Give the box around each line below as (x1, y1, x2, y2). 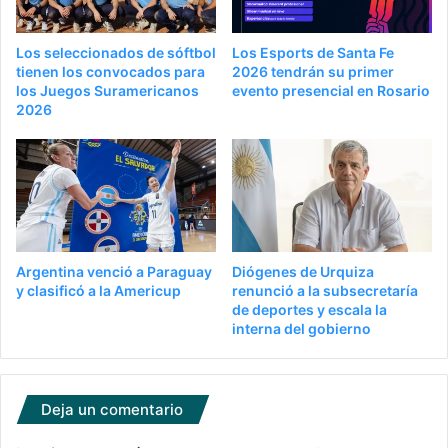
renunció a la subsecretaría (232, 281, 418, 299)
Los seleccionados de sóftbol (16, 43, 216, 61)
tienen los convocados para (16, 62, 205, 80)
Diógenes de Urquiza (232, 262, 374, 280)
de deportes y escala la (232, 300, 387, 318)
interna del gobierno (232, 319, 371, 337)
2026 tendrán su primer (232, 62, 394, 80)
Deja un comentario (41, 399, 183, 419)
